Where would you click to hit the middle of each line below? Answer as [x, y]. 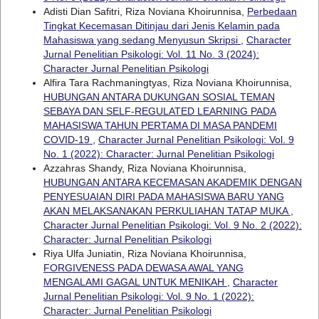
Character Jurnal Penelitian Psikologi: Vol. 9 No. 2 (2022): [172, 225]
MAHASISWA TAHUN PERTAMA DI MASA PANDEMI [160, 125]
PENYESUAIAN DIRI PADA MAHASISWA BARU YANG [163, 196]
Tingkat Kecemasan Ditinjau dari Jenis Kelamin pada [161, 25]
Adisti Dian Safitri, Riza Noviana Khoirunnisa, [145, 11]
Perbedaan [272, 11]
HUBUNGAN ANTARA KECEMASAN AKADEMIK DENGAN [172, 182]
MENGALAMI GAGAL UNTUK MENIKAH [135, 282]
